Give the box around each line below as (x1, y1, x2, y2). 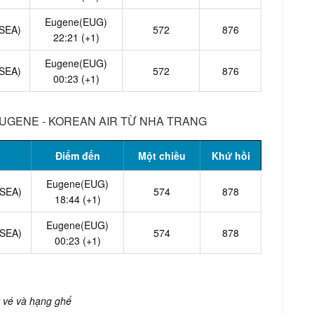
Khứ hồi (211, 148, 250, 163)
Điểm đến (55, 148, 100, 163)
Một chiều (138, 148, 186, 163)
